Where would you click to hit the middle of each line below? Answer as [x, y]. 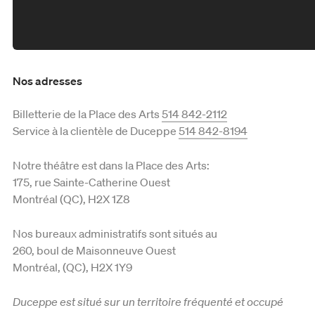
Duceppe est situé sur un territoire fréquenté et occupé [148, 302]
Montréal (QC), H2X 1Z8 [71, 199]
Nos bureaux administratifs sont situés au [115, 233]
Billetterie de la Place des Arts [87, 114]
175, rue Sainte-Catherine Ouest [91, 182]
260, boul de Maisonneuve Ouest [94, 250]
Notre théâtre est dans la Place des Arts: [111, 165]
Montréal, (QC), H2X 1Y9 [72, 267]
